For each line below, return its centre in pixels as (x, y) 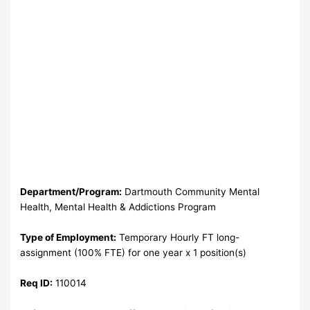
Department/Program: (71, 191)
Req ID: (37, 283)
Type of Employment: (69, 237)
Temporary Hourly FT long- (178, 237)
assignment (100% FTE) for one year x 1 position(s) (134, 252)
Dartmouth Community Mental (191, 191)
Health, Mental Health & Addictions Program (118, 207)
